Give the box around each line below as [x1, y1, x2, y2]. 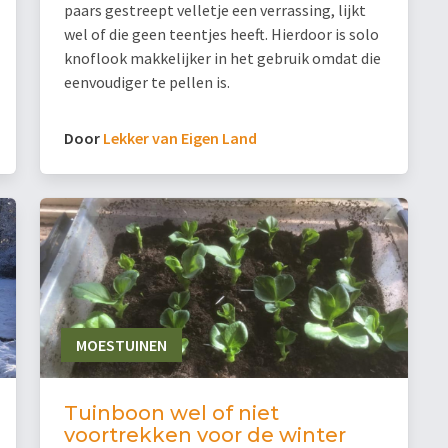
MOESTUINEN [75, 335, 167, 356]
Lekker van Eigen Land [103, 128, 257, 149]
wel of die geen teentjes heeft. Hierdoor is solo [64, 24, 379, 45]
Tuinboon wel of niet [64, 401, 279, 426]
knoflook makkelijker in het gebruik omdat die [64, 48, 381, 69]
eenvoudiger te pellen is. [64, 72, 230, 93]
